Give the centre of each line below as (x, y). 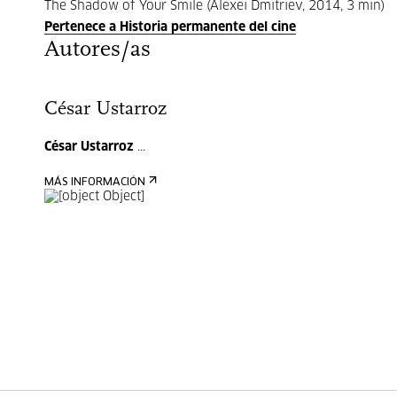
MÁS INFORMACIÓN (95, 183)
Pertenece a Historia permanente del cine (170, 27)
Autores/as (97, 50)
